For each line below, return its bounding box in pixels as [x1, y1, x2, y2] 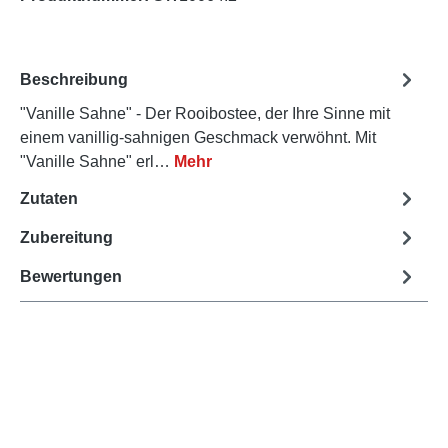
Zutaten [20, 189, 78, 207]
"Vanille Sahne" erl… [20, 153, 174, 171]
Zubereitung [20, 228, 113, 246]
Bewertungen [20, 267, 122, 285]
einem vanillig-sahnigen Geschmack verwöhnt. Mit [20, 129, 376, 147]
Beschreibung [20, 70, 128, 88]
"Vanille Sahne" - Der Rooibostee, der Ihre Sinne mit [20, 105, 390, 123]
